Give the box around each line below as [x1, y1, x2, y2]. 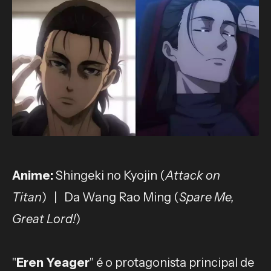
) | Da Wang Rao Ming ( [42, 189, 179, 204]
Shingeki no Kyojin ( [53, 168, 165, 183]
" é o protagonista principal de [90, 255, 254, 270]
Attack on [165, 168, 220, 183]
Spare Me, [179, 189, 234, 204]
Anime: [12, 168, 53, 183]
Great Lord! [12, 211, 76, 226]
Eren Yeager [16, 255, 90, 270]
